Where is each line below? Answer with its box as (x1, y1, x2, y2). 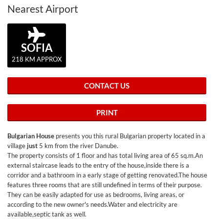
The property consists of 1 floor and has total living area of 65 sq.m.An (7, 152, 203, 159)
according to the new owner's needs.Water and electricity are (7, 200, 177, 208)
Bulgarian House (7, 132, 56, 140)
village (7, 142, 27, 150)
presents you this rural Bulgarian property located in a (56, 132, 205, 140)
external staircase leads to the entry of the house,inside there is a (7, 161, 189, 169)
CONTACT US (84, 81, 130, 90)
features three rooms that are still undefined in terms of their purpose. (7, 181, 202, 189)
